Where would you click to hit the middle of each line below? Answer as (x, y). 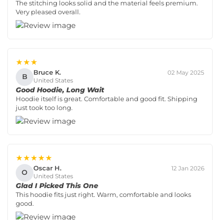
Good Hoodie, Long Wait (60, 90)
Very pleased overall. (48, 12)
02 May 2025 (186, 72)
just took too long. (44, 107)
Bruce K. (47, 72)
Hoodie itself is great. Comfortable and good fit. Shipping (107, 98)
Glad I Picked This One (57, 185)
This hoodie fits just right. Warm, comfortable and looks (103, 194)
